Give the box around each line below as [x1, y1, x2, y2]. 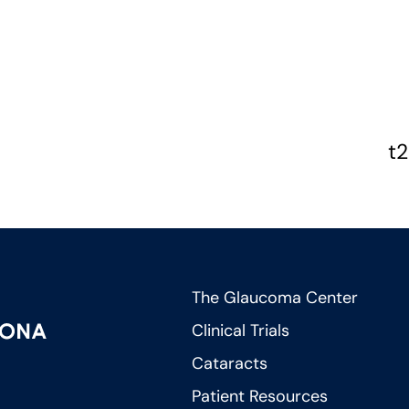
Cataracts [192, 351, 268, 374]
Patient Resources [192, 384, 329, 407]
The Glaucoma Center [192, 286, 359, 309]
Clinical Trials [192, 319, 290, 341]
